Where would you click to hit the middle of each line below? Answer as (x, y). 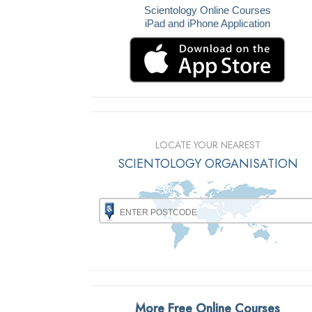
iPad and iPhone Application (208, 23)
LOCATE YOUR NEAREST (208, 145)
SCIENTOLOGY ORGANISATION (208, 164)
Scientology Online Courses (208, 10)
